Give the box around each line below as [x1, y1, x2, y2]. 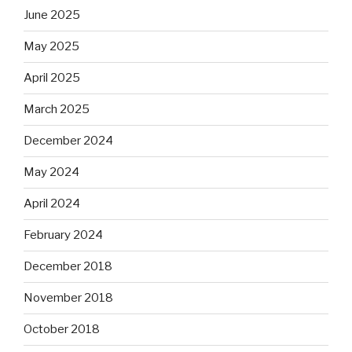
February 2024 [24, 228, 103, 243]
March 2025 [24, 102, 90, 117]
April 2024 [24, 196, 80, 211]
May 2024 [24, 165, 79, 180]
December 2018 [24, 259, 112, 274]
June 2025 [24, 8, 80, 23]
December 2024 [24, 134, 113, 148]
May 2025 [24, 39, 79, 54]
